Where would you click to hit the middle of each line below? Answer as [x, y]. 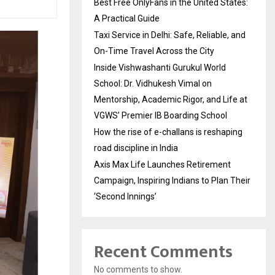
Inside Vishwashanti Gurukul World [160, 68]
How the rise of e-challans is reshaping [168, 132]
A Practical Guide [127, 19]
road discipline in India [136, 148]
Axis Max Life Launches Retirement [162, 165]
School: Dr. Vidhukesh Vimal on [153, 84]
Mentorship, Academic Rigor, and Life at [171, 100]
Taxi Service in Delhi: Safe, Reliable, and [170, 35]
